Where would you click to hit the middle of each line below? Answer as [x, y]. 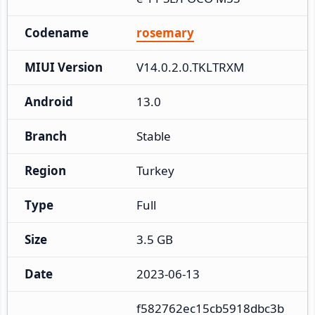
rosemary [165, 32]
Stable [154, 136]
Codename [57, 32]
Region [45, 170]
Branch [46, 136]
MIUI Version [64, 67]
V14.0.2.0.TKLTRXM [190, 67]
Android [49, 101]
